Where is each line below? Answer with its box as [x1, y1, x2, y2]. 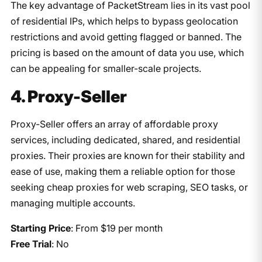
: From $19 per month [70, 222, 163, 234]
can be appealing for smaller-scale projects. [10, 62, 201, 74]
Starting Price [10, 222, 71, 234]
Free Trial [10, 237, 51, 250]
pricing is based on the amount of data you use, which [10, 46, 244, 58]
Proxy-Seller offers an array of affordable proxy [10, 118, 218, 130]
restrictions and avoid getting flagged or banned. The [10, 30, 242, 43]
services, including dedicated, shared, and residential [10, 133, 240, 146]
